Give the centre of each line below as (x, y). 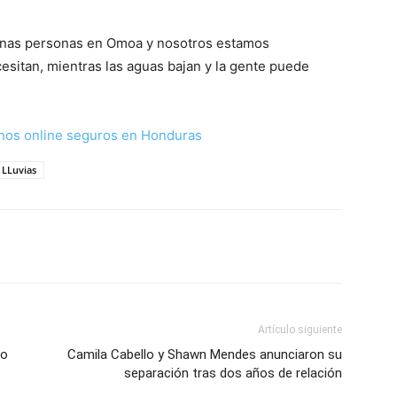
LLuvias (19, 170)
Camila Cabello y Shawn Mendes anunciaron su (205, 354)
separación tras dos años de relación (233, 373)
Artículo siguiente (300, 330)
